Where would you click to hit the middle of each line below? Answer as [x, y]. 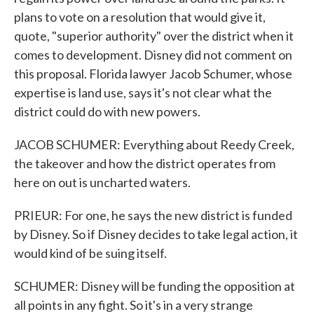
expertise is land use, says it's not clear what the [143, 93]
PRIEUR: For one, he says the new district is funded [153, 215]
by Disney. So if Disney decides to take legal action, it [156, 234]
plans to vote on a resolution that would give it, [140, 17]
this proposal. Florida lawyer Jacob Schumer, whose [153, 74]
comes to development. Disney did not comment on [153, 55]
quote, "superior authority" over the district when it [154, 36]
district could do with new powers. [107, 111]
